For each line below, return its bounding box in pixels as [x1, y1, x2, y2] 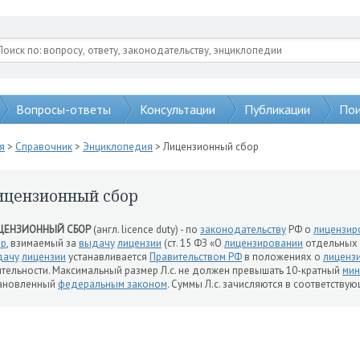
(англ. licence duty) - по [91, 223, 200, 236]
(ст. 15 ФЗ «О [162, 236, 224, 250]
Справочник [15, 140, 72, 153]
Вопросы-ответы [16, 101, 111, 117]
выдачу [79, 236, 115, 250]
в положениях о [242, 250, 323, 264]
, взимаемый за [6, 236, 79, 250]
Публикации [244, 101, 310, 117]
